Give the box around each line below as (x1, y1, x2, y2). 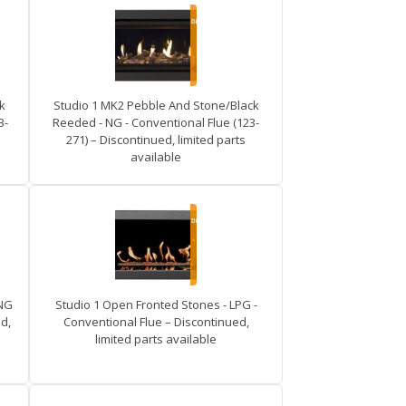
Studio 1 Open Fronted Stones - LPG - (54, 296, 257, 313)
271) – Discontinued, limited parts (66, 131, 246, 148)
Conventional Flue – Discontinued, (63, 314, 249, 330)
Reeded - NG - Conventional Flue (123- (53, 114, 259, 130)
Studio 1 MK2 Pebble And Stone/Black (53, 97, 259, 113)
